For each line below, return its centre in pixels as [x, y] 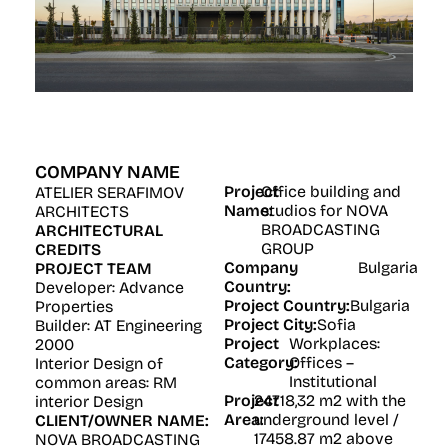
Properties [74, 307]
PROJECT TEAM [93, 269]
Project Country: [287, 306]
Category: [261, 363]
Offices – [322, 363]
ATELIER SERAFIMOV [109, 193]
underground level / [326, 420]
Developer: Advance [109, 288]
